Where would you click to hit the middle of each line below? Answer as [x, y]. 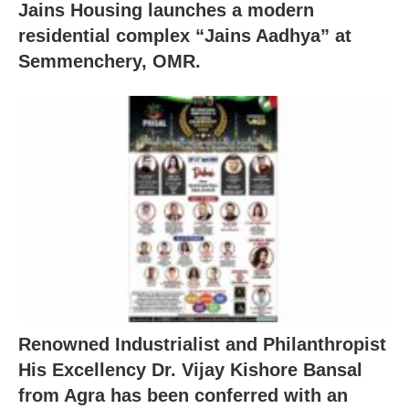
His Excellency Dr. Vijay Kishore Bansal [190, 370]
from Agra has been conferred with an [183, 396]
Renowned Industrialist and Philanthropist [202, 345]
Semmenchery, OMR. [110, 61]
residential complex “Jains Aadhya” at [185, 35]
